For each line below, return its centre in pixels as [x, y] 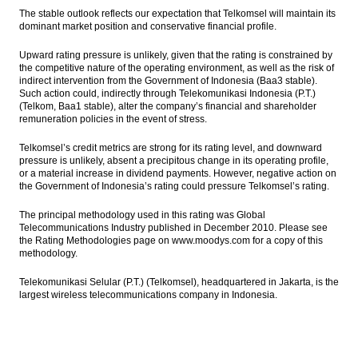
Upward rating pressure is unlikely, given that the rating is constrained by [176, 55]
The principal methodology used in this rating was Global [142, 215]
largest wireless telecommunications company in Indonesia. [148, 295]
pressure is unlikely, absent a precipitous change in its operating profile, [174, 161]
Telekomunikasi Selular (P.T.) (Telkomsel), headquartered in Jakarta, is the [179, 282]
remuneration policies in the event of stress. [113, 119]
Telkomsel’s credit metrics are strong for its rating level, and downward [171, 148]
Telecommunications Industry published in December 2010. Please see [173, 228]
